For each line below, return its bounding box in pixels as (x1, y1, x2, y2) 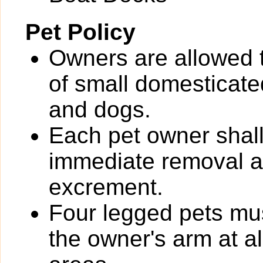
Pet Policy (25, 19, 136, 45)
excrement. (49, 174, 163, 200)
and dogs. (49, 97, 151, 122)
